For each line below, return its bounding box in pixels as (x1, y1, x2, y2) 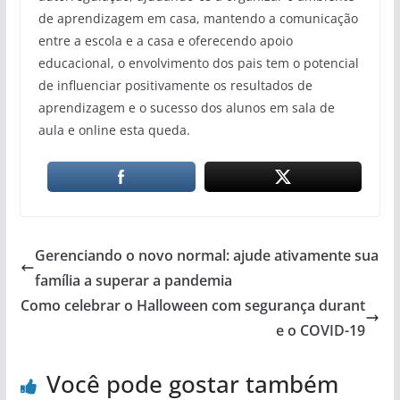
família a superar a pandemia (34, 270, 232, 290)
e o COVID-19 (276, 320, 366, 340)
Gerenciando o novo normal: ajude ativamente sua (34, 245, 379, 265)
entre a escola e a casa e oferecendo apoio (37, 31, 293, 49)
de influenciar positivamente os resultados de (37, 76, 312, 94)
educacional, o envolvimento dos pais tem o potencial (37, 54, 359, 71)
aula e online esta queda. (37, 121, 190, 138)
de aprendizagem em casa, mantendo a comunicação (37, 9, 358, 27)
